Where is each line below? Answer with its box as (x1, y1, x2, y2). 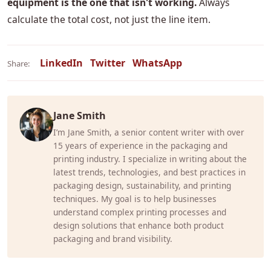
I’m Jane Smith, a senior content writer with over (53, 126, 244, 139)
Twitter (90, 56, 125, 70)
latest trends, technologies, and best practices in (53, 166, 246, 178)
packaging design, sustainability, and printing (53, 180, 231, 192)
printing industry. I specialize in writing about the (53, 153, 247, 165)
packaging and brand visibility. (53, 233, 172, 245)
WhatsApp (132, 56, 182, 70)
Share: (7, 58, 30, 70)
